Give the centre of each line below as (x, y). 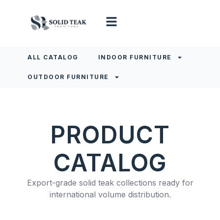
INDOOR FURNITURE (135, 57)
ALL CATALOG (53, 57)
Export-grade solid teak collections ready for (110, 183)
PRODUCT (110, 135)
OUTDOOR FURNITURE (68, 77)
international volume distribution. (110, 194)
